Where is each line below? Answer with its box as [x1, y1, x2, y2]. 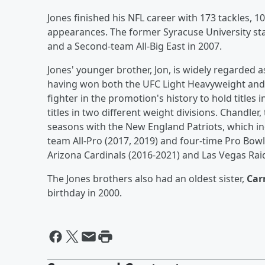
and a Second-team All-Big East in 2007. [47, 39, 222, 53]
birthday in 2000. [47, 186, 122, 199]
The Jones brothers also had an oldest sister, [47, 172, 247, 185]
